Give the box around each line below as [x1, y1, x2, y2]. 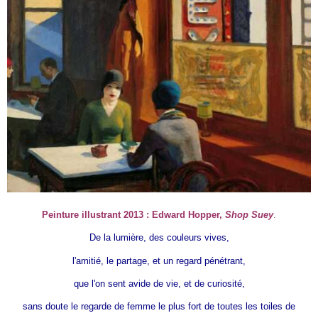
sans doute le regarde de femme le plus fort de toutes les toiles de [23, 300, 295, 312]
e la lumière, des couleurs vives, [95, 232, 229, 243]
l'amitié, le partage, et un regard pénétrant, [72, 255, 246, 266]
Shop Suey [225, 209, 273, 221]
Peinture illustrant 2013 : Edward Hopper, [42, 209, 225, 221]
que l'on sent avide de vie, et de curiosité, [73, 278, 245, 289]
